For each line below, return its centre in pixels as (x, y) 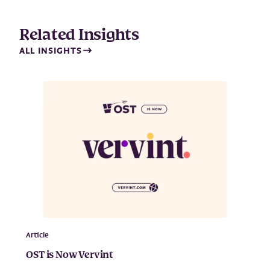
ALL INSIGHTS (51, 50)
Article (38, 235)
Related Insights (79, 35)
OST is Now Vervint (70, 255)
